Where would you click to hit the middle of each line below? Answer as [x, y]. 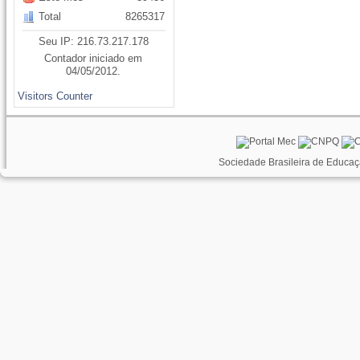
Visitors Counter [55, 96]
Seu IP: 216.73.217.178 [94, 41]
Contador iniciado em [94, 58]
